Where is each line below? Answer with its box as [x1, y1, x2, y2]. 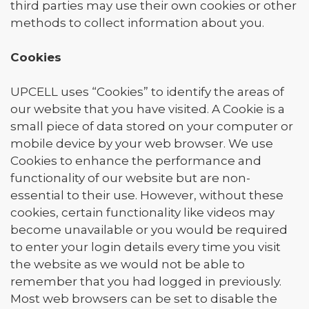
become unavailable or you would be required [10, 223, 288, 237]
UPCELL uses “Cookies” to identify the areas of [10, 85, 284, 99]
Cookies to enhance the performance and [10, 154, 261, 168]
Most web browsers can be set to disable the [10, 292, 277, 306]
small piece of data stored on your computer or [10, 119, 293, 133]
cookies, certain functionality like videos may [10, 206, 275, 219]
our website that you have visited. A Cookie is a [10, 102, 285, 116]
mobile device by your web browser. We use [10, 137, 273, 150]
